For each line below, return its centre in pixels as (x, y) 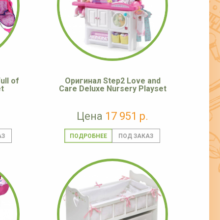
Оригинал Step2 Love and (112, 81)
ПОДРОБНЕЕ (88, 136)
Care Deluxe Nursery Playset (112, 89)
